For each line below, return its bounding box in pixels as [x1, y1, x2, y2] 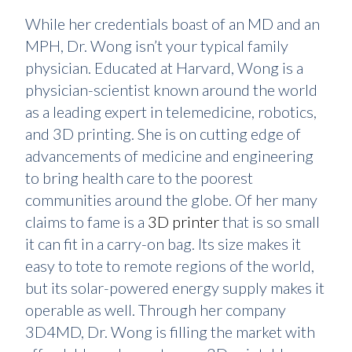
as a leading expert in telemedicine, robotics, [25, 102, 317, 121]
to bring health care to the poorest [25, 168, 253, 187]
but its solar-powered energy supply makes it [25, 278, 324, 297]
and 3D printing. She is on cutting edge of [25, 124, 301, 143]
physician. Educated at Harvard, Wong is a [25, 58, 303, 77]
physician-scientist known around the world [25, 80, 317, 99]
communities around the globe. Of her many [25, 190, 317, 209]
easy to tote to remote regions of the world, [25, 256, 314, 275]
